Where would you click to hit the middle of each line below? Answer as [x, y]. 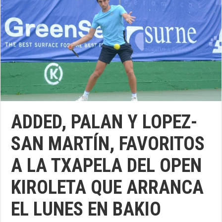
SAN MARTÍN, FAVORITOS [108, 143]
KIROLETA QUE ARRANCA [108, 187]
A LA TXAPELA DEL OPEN [107, 165]
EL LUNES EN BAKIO [86, 209]
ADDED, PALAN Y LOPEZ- [104, 122]
